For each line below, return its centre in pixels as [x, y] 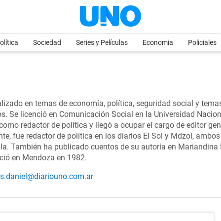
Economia [158, 42]
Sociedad [47, 42]
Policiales [202, 42]
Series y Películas [102, 42]
